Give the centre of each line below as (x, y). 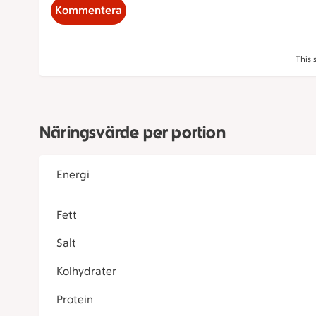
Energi (73, 175)
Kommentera (89, 10)
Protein (75, 299)
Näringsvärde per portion (133, 132)
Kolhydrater (86, 271)
